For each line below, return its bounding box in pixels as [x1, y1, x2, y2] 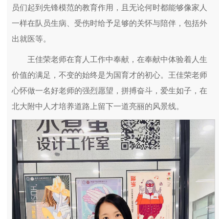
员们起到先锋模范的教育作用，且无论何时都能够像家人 [12, 3, 207, 12]
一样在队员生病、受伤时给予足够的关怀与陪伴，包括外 [12, 19, 207, 28]
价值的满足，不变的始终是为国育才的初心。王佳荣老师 [12, 71, 207, 80]
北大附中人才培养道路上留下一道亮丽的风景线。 [12, 102, 184, 111]
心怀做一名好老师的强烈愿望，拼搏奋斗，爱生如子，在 [12, 87, 207, 95]
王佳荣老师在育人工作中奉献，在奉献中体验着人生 [27, 55, 207, 64]
